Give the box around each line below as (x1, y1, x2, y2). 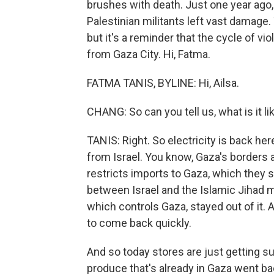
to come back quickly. (87, 217, 191, 229)
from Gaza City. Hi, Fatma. (87, 48, 210, 61)
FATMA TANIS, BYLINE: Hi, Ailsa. (87, 76, 239, 89)
